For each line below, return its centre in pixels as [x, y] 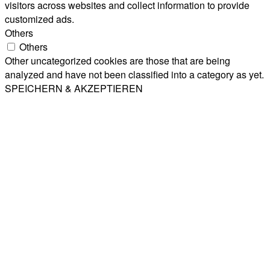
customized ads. [39, 19]
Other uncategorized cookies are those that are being [118, 60]
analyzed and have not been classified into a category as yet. [134, 74]
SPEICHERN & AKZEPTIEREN [74, 88]
